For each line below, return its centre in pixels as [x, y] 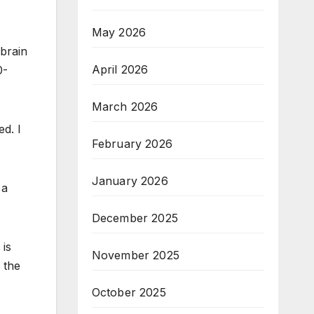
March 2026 [125, 107]
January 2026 [130, 181]
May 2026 [119, 32]
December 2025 [135, 218]
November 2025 [136, 255]
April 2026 [120, 69]
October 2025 [129, 292]
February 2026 [132, 144]
